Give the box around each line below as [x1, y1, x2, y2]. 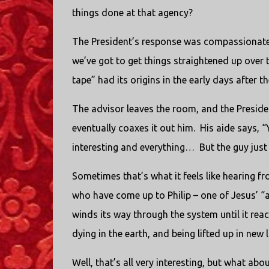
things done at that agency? [71, 7, 193, 18]
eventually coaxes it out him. [71, 122, 195, 133]
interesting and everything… [71, 142, 195, 153]
